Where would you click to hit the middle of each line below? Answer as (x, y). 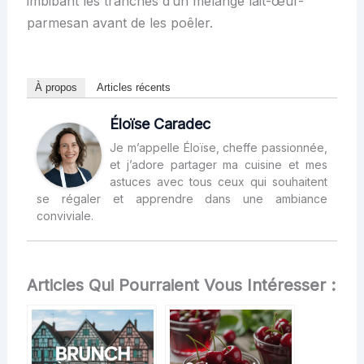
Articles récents (133, 88)
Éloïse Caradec (160, 124)
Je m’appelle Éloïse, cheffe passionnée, (219, 148)
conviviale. (65, 216)
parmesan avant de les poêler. (119, 23)
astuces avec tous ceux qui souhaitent (219, 182)
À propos (56, 88)
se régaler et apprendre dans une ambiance (182, 199)
